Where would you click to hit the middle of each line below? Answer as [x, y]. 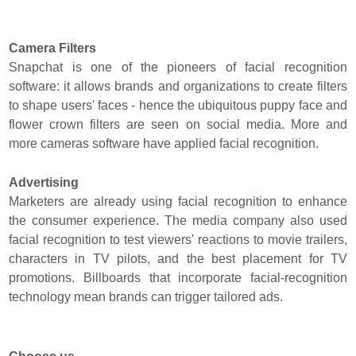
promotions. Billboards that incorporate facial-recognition [178, 277]
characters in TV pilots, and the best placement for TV [178, 258]
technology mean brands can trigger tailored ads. [148, 296]
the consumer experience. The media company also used [178, 220]
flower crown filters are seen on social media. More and [178, 124]
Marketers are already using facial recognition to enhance [178, 201]
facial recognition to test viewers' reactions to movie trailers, [178, 239]
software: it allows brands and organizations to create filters [178, 86]
